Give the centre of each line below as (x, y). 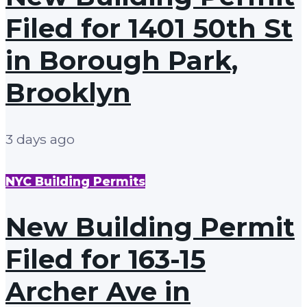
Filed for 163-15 (106, 260)
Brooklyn (68, 93)
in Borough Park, (122, 60)
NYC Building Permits (75, 181)
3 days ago (40, 139)
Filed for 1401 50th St (149, 28)
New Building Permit (150, 228)
